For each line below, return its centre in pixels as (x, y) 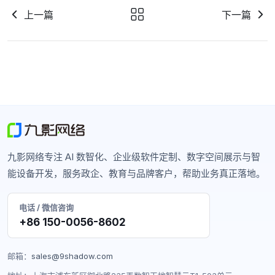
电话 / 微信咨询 (46, 208)
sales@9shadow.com (72, 256)
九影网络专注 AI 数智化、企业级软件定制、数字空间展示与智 (134, 157)
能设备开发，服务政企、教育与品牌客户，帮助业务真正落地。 (136, 174)
